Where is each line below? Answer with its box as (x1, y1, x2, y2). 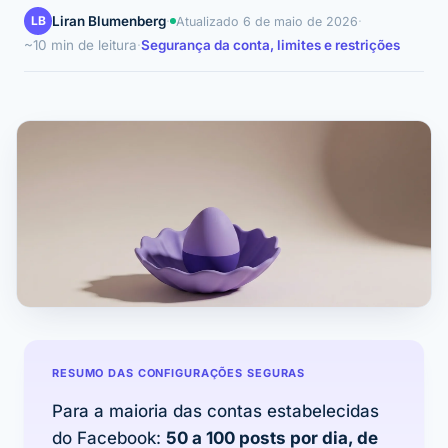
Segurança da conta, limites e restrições (141, 37, 400, 53)
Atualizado (176, 13, 243, 29)
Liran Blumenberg (52, 13, 166, 29)
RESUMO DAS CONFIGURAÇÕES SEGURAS (52, 366, 306, 381)
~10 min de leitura (24, 37, 137, 53)
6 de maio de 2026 (243, 13, 358, 29)
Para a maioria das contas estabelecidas (52, 401, 379, 422)
